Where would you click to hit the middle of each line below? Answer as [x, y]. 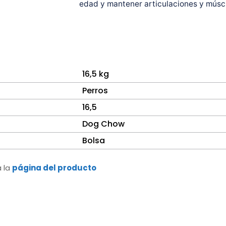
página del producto [54, 167]
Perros [95, 91]
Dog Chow [103, 124]
